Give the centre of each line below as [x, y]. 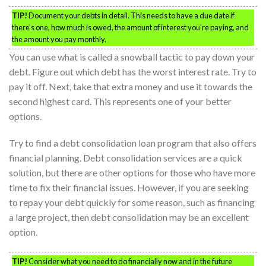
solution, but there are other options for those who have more [132, 173]
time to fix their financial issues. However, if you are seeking [129, 188]
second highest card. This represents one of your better [120, 101]
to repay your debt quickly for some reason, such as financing [132, 202]
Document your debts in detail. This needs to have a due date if [131, 15]
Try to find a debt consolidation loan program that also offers [133, 143]
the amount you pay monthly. [59, 39]
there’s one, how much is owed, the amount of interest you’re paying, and [130, 27]
